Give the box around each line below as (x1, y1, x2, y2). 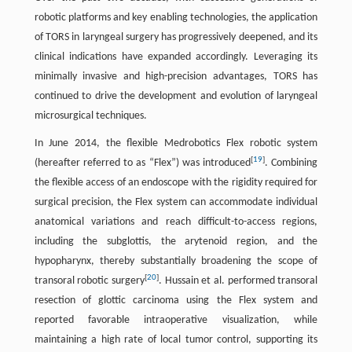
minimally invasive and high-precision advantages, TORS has (34, 71, 318, 82)
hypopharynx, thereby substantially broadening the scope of (34, 255, 318, 267)
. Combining (265, 157, 318, 169)
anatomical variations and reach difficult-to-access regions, (34, 216, 318, 228)
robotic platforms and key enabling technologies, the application (34, 12, 318, 24)
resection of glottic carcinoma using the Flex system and (34, 295, 318, 306)
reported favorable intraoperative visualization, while (34, 314, 318, 326)
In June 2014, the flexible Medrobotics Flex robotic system (34, 137, 318, 149)
